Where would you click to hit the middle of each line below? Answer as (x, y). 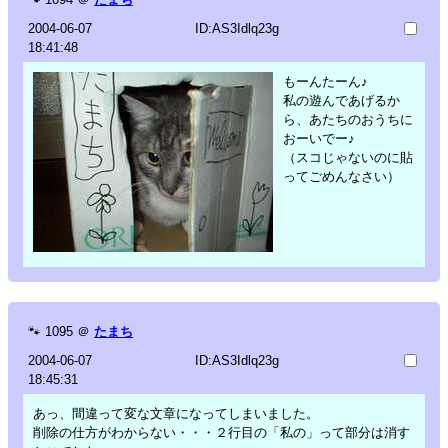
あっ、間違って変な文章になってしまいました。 (176, 413)
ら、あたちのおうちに (348, 119)
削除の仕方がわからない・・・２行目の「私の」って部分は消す (221, 432)
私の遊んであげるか (341, 100)
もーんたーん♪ (325, 81)
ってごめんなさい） (341, 176)
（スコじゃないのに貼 (348, 157)
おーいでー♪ (319, 138)
